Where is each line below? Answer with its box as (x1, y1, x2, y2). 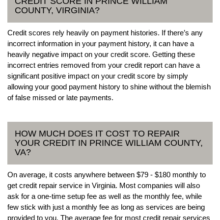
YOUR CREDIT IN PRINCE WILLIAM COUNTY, (15, 137, 203, 148)
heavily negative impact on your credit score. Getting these (7, 50, 195, 58)
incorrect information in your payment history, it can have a (7, 39, 194, 48)
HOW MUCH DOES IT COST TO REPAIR (15, 128, 180, 138)
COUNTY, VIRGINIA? (15, 5, 100, 15)
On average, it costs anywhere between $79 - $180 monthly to (7, 170, 206, 179)
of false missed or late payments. (7, 93, 113, 102)
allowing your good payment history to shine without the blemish (7, 82, 211, 91)
